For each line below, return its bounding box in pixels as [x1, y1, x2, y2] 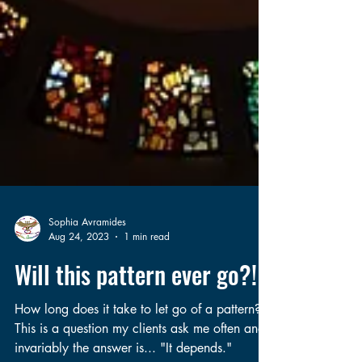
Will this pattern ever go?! [15, 293, 257, 329]
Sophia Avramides [48, 251, 126, 265]
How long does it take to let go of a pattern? [15, 337, 261, 354]
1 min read [124, 266, 170, 280]
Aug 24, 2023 [48, 266, 109, 280]
